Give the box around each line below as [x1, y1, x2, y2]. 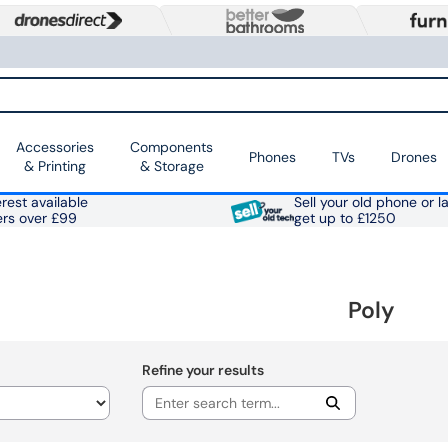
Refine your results [141, 361, 264, 380]
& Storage [139, 157, 204, 176]
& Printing [24, 157, 86, 176]
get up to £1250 [293, 210, 396, 228]
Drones [391, 147, 437, 166]
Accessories [16, 138, 94, 157]
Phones [249, 147, 296, 166]
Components [130, 138, 213, 157]
